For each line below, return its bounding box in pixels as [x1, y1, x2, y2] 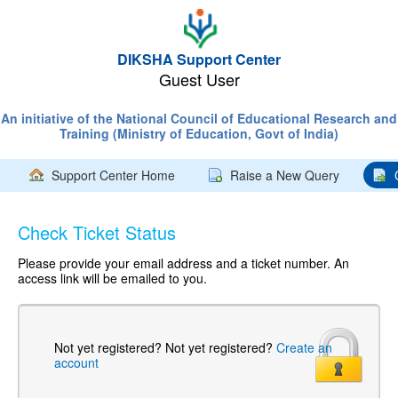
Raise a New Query [230, 166, 339, 184]
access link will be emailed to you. [18, 269, 207, 287]
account [54, 354, 99, 371]
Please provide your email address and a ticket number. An [18, 254, 349, 272]
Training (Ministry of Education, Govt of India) [60, 124, 338, 142]
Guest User [158, 68, 240, 91]
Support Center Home [52, 166, 175, 184]
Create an [276, 338, 332, 356]
